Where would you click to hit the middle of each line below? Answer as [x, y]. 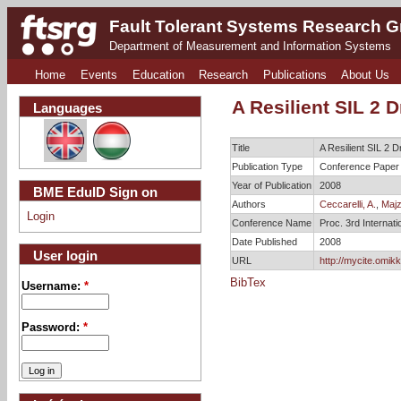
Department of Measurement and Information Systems [251, 46]
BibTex [247, 282]
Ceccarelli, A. [347, 204]
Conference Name [272, 222]
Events [99, 76]
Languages [67, 107]
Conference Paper [359, 166]
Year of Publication [272, 185]
